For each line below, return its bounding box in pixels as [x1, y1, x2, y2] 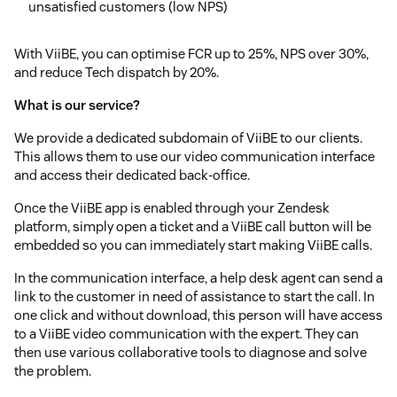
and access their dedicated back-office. [14, 166, 250, 183]
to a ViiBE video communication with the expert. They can [14, 324, 359, 342]
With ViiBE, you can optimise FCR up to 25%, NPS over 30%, [14, 44, 369, 62]
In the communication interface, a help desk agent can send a [14, 269, 383, 286]
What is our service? [14, 96, 140, 113]
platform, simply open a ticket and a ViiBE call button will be [14, 217, 371, 235]
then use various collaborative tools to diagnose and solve [14, 343, 367, 361]
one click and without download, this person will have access [14, 306, 383, 323]
